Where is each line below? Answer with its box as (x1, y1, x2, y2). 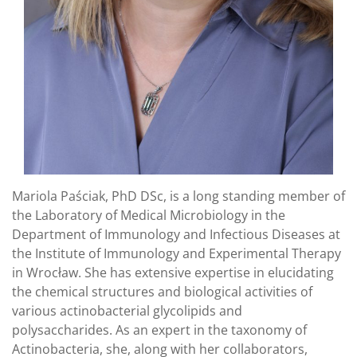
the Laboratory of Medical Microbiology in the (12, 206, 285, 224)
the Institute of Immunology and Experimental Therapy (12, 245, 341, 262)
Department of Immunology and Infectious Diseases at (12, 226, 340, 243)
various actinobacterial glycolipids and (12, 302, 242, 320)
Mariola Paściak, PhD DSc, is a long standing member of (12, 187, 345, 205)
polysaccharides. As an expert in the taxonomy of (12, 321, 307, 339)
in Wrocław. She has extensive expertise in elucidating (12, 264, 334, 281)
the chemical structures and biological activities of (12, 283, 312, 300)
